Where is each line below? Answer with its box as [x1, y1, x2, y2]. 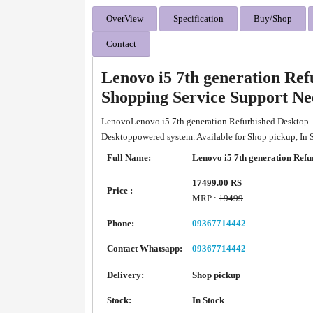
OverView [106, 13, 143, 24]
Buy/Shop [254, 13, 292, 24]
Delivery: [107, 270, 144, 280]
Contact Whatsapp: [107, 243, 182, 254]
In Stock [192, 295, 224, 305]
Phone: [107, 218, 134, 228]
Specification [173, 13, 224, 24]
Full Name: [107, 152, 151, 163]
